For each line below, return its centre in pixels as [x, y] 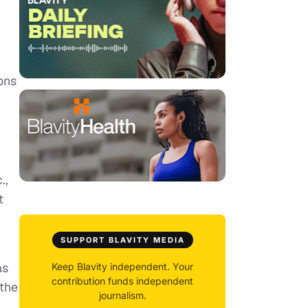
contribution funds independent [122, 281]
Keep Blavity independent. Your [122, 267]
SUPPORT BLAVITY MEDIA [122, 240]
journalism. [122, 296]
